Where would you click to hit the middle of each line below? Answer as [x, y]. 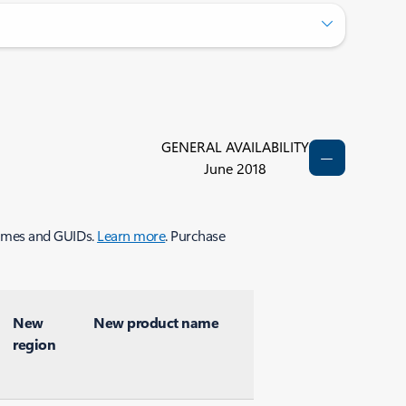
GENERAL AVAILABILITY [235, 146]
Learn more [131, 235]
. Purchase [195, 235]
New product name [156, 322]
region [34, 344]
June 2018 [235, 168]
